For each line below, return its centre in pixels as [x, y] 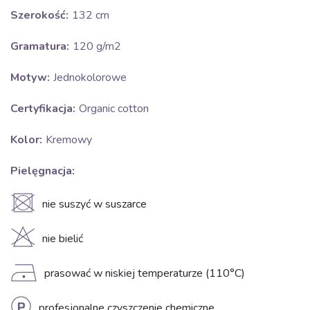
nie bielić [63, 239]
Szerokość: [39, 15]
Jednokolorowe [90, 77]
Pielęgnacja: [43, 171]
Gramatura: [40, 46]
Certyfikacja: [43, 109]
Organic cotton [114, 109]
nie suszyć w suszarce [94, 204]
